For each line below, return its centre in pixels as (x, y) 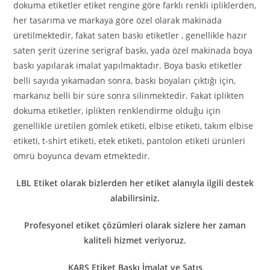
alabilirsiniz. (135, 198)
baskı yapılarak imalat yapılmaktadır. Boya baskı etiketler (128, 66)
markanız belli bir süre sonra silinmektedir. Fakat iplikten (129, 96)
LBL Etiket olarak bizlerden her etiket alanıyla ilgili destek (135, 183)
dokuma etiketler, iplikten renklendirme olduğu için (117, 111)
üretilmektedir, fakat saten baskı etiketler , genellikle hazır (130, 36)
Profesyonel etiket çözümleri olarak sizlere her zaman (135, 225)
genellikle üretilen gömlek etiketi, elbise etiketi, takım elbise (133, 126)
